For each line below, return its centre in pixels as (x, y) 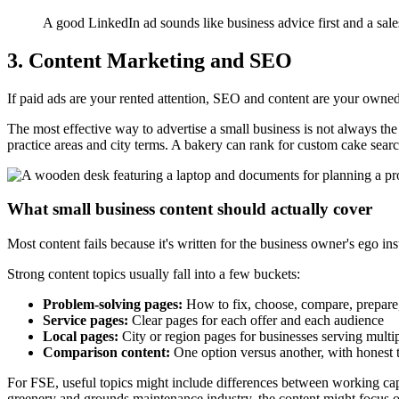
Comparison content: (106, 352)
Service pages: (85, 320)
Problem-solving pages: (113, 304)
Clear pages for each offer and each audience (256, 320)
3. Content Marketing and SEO (150, 60)
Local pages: (81, 336)
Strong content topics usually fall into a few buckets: (154, 274)
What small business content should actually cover (190, 209)
